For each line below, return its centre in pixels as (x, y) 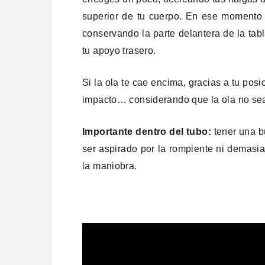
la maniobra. (110, 166)
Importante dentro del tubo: (148, 131)
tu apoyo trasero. (119, 50)
